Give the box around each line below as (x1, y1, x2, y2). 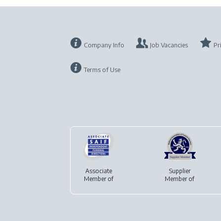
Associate (85, 167, 112, 175)
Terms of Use (84, 66, 120, 74)
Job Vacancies (150, 41, 188, 49)
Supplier (169, 167, 190, 175)
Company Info (84, 41, 124, 49)
